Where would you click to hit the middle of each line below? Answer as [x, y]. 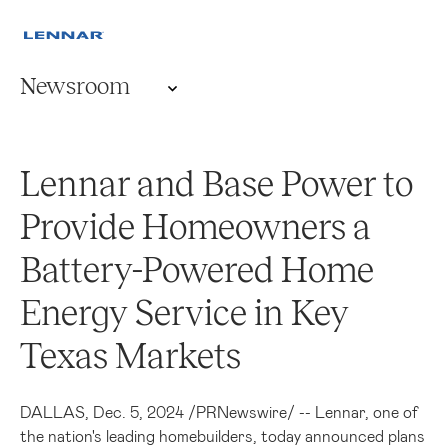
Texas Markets [130, 358]
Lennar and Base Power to [216, 186]
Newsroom [75, 87]
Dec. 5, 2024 [138, 411]
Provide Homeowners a [195, 229]
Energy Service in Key [184, 315]
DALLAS [52, 411]
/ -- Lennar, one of [352, 411]
